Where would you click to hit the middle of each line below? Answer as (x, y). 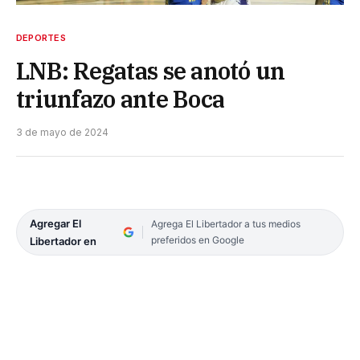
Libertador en (63, 241)
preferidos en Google (197, 239)
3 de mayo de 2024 (62, 132)
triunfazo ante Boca (121, 98)
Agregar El (55, 223)
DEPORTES (41, 37)
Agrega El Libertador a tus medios (225, 223)
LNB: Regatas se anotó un (151, 70)
